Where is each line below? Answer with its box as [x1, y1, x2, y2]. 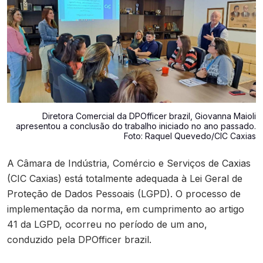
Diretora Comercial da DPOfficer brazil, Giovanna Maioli [42, 111, 256, 122]
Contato [18, 2, 57, 15]
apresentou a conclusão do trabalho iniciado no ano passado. [16, 121, 256, 131]
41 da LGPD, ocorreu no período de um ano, [7, 218, 207, 231]
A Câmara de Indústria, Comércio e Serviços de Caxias [7, 157, 251, 170]
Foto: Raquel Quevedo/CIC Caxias [124, 131, 256, 141]
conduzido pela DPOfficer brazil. [7, 234, 154, 246]
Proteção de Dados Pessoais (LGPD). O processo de [7, 188, 241, 200]
